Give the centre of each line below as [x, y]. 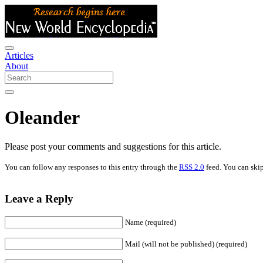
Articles [19, 55]
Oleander [42, 118]
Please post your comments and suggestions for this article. [113, 146]
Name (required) [151, 222]
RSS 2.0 [192, 167]
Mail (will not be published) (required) [186, 244]
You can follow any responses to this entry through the [92, 167]
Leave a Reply [39, 198]
